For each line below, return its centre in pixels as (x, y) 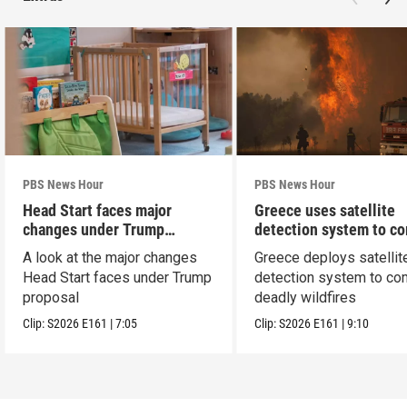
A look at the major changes (110, 257)
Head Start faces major (98, 210)
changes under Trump (94, 229)
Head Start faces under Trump (118, 277)
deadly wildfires (306, 297)
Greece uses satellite (325, 210)
